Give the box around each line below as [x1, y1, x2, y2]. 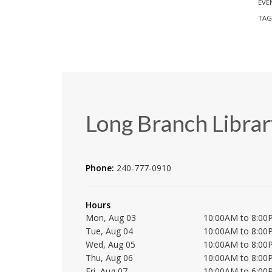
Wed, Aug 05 [86, 239, 135, 251]
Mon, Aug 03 [86, 212, 136, 224]
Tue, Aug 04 [86, 225, 133, 237]
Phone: [86, 162, 117, 174]
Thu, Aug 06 [86, 252, 133, 264]
